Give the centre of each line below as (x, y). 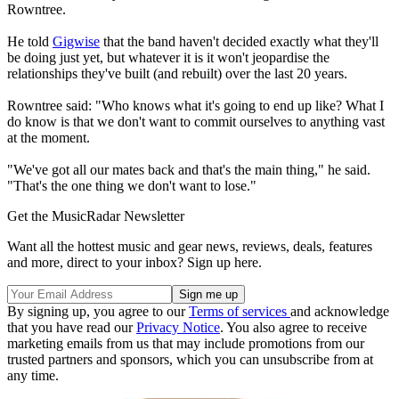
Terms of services (240, 312)
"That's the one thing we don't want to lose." (132, 186)
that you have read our (72, 328)
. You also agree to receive (293, 328)
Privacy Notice (178, 328)
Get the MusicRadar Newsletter (96, 216)
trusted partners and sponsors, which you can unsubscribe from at (190, 360)
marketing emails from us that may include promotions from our (186, 344)
